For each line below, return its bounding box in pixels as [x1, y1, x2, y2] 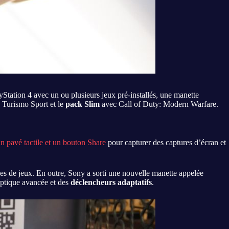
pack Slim [65, 99, 102, 108]
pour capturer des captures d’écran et [106, 138, 226, 147]
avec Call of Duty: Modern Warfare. [102, 99, 218, 108]
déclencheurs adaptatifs [71, 177, 152, 187]
